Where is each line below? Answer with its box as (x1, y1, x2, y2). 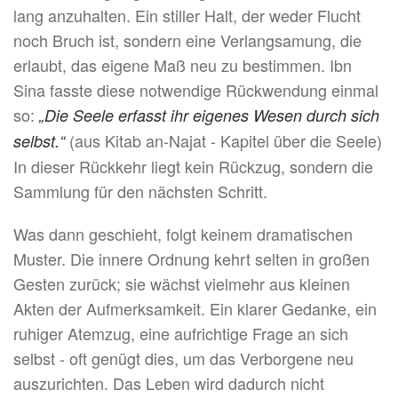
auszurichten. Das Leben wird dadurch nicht (13, 371, 324, 395)
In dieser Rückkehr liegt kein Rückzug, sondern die (13, 155, 373, 179)
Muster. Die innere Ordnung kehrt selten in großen (13, 247, 370, 271)
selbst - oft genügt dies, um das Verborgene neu (13, 346, 354, 370)
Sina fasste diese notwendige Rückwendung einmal (13, 78, 378, 102)
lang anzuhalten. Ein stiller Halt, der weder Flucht (13, 4, 361, 28)
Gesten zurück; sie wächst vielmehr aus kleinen (13, 272, 350, 296)
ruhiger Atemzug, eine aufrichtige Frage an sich (13, 322, 348, 346)
